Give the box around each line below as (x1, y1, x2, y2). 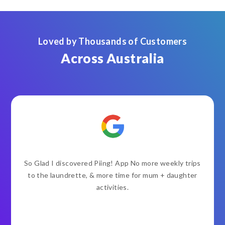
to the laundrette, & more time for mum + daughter (28, 171, 197, 180)
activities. (96, 183, 129, 192)
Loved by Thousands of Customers (38, 36, 187, 47)
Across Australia (61, 50, 164, 67)
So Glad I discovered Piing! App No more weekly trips (24, 159, 201, 168)
